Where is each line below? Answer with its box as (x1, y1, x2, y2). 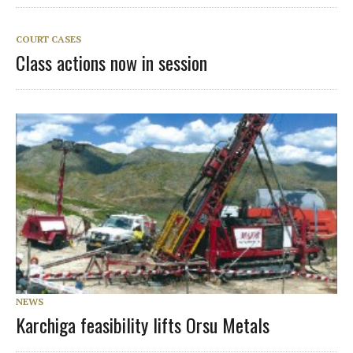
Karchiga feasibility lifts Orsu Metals (16, 310, 269, 339)
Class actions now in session (16, 47, 207, 76)
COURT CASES (16, 32, 81, 45)
